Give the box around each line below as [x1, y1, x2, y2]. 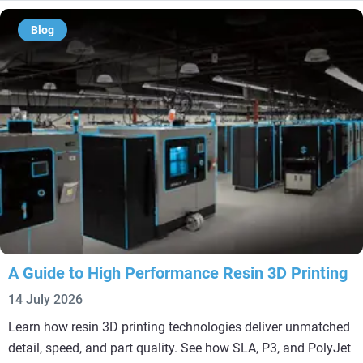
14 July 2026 [8, 292, 83, 308]
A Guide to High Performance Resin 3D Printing [8, 263, 348, 284]
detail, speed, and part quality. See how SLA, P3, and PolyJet [8, 340, 351, 357]
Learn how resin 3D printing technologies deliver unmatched [8, 319, 350, 335]
